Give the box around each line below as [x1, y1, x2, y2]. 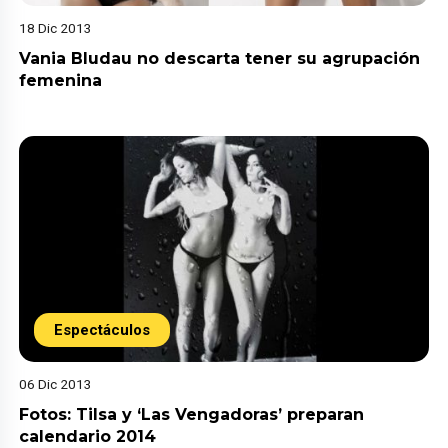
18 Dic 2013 [19, 20, 93, 37]
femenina [19, 71, 103, 91]
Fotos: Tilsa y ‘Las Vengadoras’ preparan [19, 405, 365, 425]
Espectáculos [54, 321, 151, 340]
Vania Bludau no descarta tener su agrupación [19, 49, 421, 69]
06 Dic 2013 [19, 376, 93, 393]
